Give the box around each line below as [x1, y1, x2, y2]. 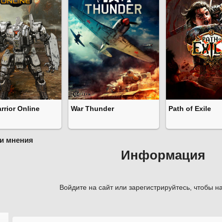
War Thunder [71, 105, 114, 113]
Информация [121, 148, 205, 163]
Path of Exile [168, 105, 211, 113]
